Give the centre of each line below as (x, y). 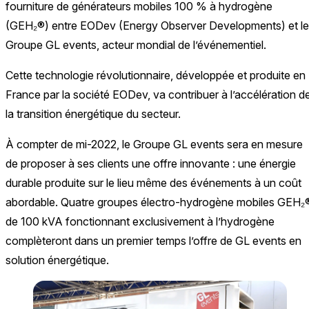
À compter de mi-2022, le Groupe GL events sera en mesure (154, 144)
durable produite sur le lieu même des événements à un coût (153, 183)
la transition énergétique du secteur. (93, 114)
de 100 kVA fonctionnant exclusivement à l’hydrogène (140, 221)
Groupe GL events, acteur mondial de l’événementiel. (136, 45)
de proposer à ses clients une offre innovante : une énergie (151, 163)
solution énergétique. (57, 260)
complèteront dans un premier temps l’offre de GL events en (153, 241)
